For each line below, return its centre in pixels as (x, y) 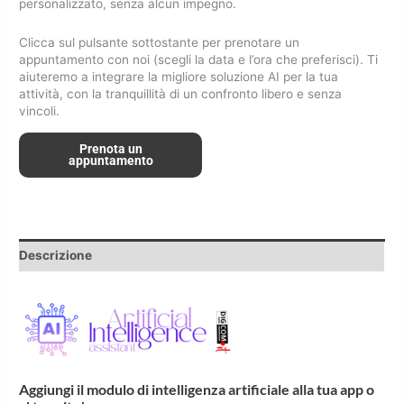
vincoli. (40, 111)
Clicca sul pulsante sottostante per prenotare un (160, 43)
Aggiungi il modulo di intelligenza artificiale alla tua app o (197, 390)
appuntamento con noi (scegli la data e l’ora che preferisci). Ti (199, 60)
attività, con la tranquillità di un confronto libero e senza (181, 94)
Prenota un (110, 148)
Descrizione (56, 255)
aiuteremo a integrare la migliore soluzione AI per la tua (179, 77)
